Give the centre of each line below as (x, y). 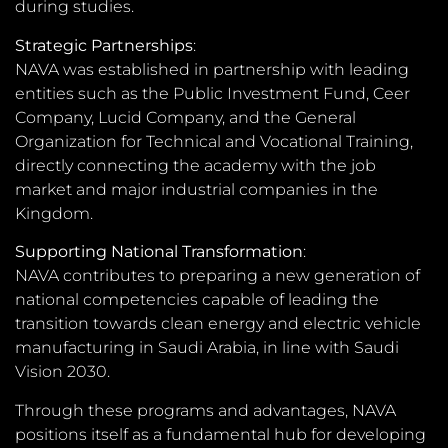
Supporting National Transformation (159, 252)
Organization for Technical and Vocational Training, (214, 141)
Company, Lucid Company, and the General (185, 117)
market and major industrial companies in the (196, 189)
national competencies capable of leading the (197, 300)
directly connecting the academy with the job (195, 165)
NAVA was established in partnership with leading (212, 69)
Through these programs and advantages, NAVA (205, 410)
